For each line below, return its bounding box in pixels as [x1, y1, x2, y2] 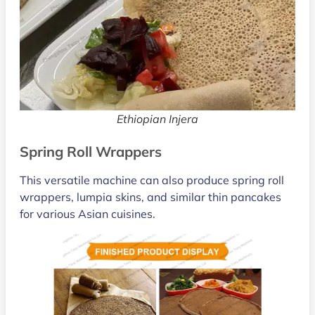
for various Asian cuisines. [20, 206, 155, 221]
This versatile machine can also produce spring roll [20, 172, 284, 187]
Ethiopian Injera [117, 111, 198, 126]
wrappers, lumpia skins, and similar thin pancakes [20, 189, 281, 204]
